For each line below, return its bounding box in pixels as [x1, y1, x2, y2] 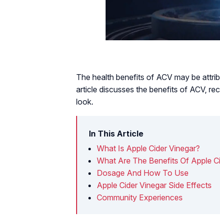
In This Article [89, 128, 143, 138]
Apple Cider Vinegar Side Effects [97, 180, 212, 190]
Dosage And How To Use [97, 167, 189, 178]
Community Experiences [97, 192, 183, 202]
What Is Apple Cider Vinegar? [97, 143, 200, 153]
